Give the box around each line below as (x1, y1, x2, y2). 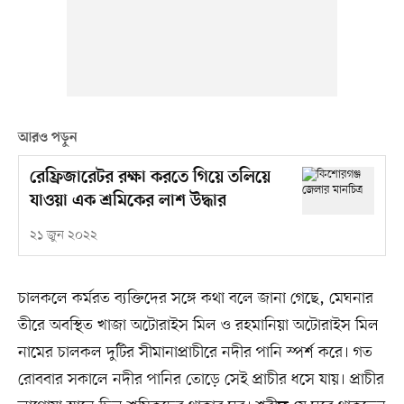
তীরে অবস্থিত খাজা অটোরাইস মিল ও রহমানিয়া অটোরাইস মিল (17, 315, 379, 337)
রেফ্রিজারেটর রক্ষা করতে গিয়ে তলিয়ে (29, 168, 271, 189)
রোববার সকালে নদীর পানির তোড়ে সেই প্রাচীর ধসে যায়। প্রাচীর (17, 369, 384, 391)
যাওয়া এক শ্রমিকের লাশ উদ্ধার (29, 191, 226, 213)
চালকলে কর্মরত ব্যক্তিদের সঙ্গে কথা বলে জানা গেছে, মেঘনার (17, 288, 373, 310)
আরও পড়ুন (17, 130, 78, 147)
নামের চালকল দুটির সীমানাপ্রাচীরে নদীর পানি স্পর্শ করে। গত (17, 342, 372, 364)
